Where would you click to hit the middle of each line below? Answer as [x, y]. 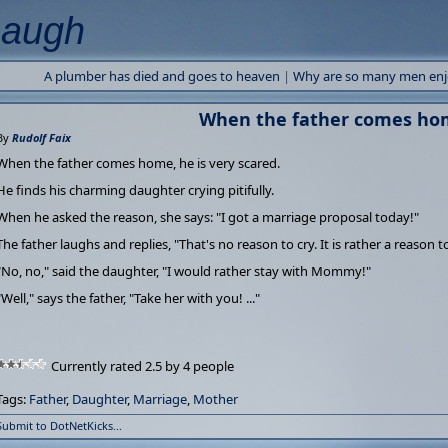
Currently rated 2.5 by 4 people [142, 366]
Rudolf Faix [41, 137]
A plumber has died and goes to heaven [161, 76]
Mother [215, 399]
